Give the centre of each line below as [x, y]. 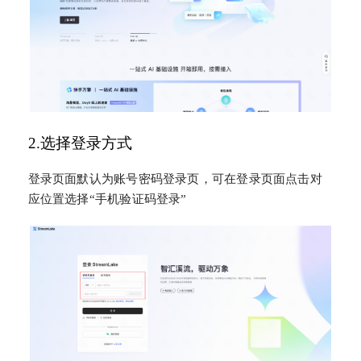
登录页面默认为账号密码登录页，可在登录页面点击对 [175, 179]
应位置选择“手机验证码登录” [107, 199]
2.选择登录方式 [80, 143]
